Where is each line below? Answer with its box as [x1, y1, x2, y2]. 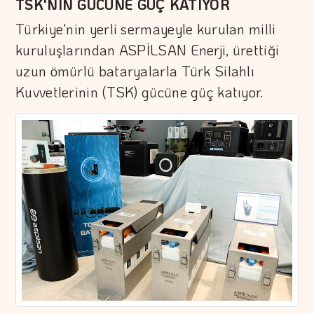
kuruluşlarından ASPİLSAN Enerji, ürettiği [15, 41, 280, 60]
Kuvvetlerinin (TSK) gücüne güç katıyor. [15, 83, 264, 102]
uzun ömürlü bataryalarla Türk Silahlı [15, 62, 255, 81]
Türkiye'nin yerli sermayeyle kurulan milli [15, 20, 276, 39]
